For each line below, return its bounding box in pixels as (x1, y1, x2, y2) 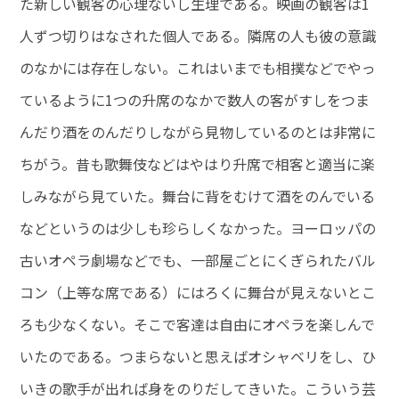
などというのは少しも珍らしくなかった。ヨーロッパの (20, 217, 377, 240)
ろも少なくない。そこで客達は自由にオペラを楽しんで (20, 313, 376, 336)
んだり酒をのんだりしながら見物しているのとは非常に (20, 121, 377, 143)
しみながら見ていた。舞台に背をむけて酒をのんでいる (20, 185, 376, 208)
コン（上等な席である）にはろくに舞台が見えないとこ (20, 281, 377, 304)
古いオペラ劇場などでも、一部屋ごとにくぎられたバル (20, 249, 377, 272)
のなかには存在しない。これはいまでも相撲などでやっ (20, 57, 377, 79)
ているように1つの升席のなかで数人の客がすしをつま (20, 89, 370, 111)
